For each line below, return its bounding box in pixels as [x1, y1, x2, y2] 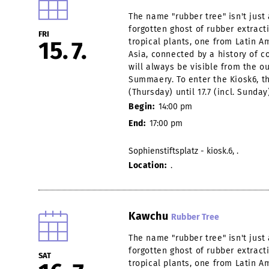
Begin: [128, 101, 157, 112]
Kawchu [128, 209, 172, 223]
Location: [128, 160, 169, 171]
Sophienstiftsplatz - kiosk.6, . [128, 145, 238, 156]
